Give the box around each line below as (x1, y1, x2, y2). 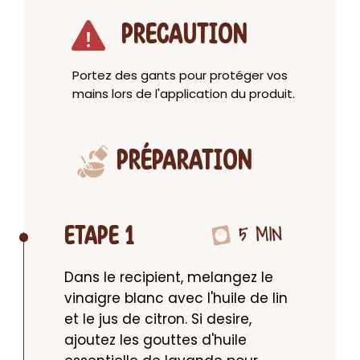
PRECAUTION (121, 22, 247, 47)
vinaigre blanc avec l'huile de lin (64, 288, 288, 308)
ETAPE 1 (64, 225, 135, 248)
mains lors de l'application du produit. (72, 85, 295, 102)
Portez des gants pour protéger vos (72, 67, 288, 84)
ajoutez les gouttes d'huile (64, 330, 247, 350)
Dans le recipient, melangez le (64, 268, 273, 287)
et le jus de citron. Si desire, (64, 309, 252, 329)
